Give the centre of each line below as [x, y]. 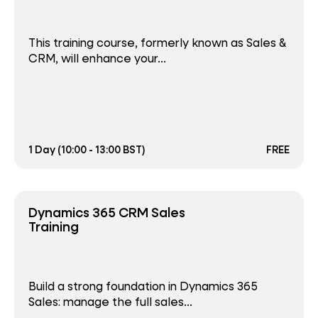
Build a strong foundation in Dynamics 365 [143, 286]
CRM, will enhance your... [97, 58]
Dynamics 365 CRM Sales [107, 212]
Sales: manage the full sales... [110, 302]
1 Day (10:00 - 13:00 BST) [87, 149]
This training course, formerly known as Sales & [157, 43]
